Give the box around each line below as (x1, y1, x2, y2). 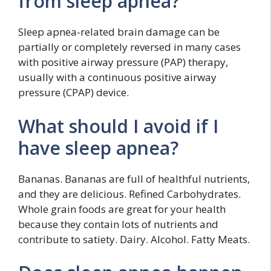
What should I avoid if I (18, 113, 218, 139)
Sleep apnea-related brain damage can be (18, 25, 220, 39)
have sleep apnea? (18, 135, 178, 160)
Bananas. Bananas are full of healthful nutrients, (18, 171, 250, 186)
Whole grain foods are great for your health (18, 201, 226, 216)
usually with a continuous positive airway (18, 70, 217, 84)
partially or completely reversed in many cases (18, 40, 241, 54)
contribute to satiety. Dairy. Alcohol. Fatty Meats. (18, 232, 250, 246)
